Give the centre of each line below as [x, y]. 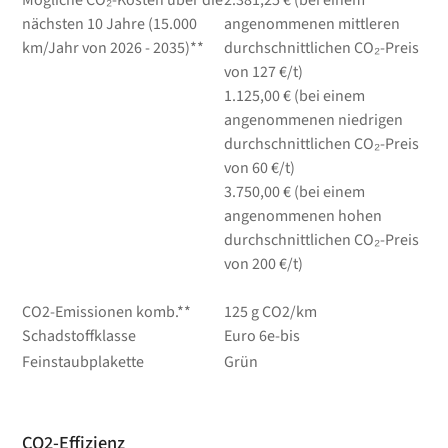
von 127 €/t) [263, 71]
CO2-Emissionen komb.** [107, 311]
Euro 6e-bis [261, 335]
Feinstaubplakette [83, 361]
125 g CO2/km [270, 311]
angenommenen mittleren [311, 23]
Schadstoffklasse [79, 335]
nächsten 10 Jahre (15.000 [110, 23]
